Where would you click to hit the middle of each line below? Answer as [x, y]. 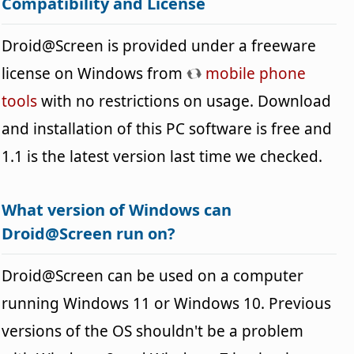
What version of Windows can [117, 209]
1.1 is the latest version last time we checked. [162, 156]
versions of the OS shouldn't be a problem [153, 331]
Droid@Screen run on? [89, 233]
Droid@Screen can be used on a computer [153, 275]
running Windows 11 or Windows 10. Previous [167, 303]
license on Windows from [94, 73]
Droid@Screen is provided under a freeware [159, 45]
